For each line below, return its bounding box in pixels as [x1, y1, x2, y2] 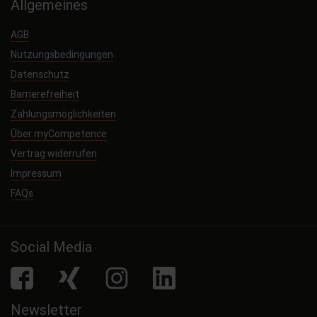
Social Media [11, 238, 92, 256]
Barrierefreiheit [11, 88, 79, 101]
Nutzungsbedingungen [11, 48, 113, 62]
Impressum [11, 167, 62, 180]
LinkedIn [152, 267, 189, 280]
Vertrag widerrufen [11, 147, 97, 161]
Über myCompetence [11, 127, 107, 141]
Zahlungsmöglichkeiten [11, 108, 116, 121]
